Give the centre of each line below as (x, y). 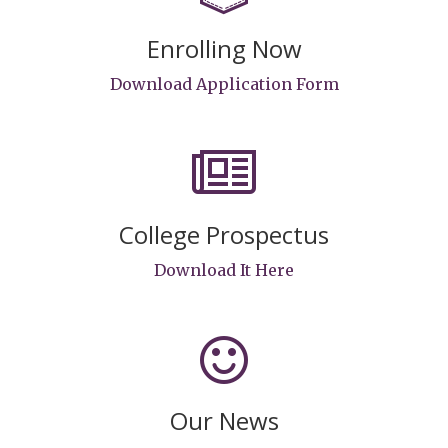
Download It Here (224, 269)
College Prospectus (224, 234)
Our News (224, 420)
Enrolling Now (224, 48)
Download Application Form (224, 83)
